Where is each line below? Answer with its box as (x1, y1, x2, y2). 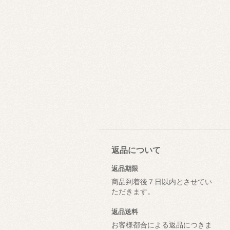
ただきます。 (111, 186, 155, 196)
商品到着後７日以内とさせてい (111, 177, 212, 186)
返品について (111, 144, 161, 155)
